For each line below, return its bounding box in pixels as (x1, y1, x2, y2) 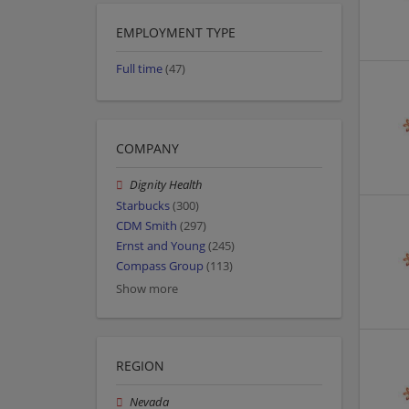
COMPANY (116, 140, 179, 158)
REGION (116, 357, 164, 375)
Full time (116, 61, 163, 78)
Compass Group (116, 258, 204, 275)
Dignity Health (130, 177, 204, 194)
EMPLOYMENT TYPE (116, 24, 236, 42)
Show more (116, 281, 178, 298)
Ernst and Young (116, 238, 205, 255)
